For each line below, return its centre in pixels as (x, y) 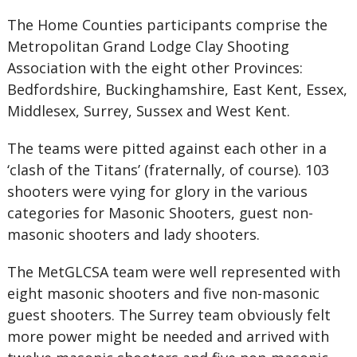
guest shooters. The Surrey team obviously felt (169, 315)
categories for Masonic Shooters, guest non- (160, 213)
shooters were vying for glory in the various (157, 191)
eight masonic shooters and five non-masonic (163, 293)
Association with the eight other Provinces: (155, 68)
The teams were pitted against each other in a (167, 148)
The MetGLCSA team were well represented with (173, 272)
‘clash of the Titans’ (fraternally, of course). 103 (168, 170)
